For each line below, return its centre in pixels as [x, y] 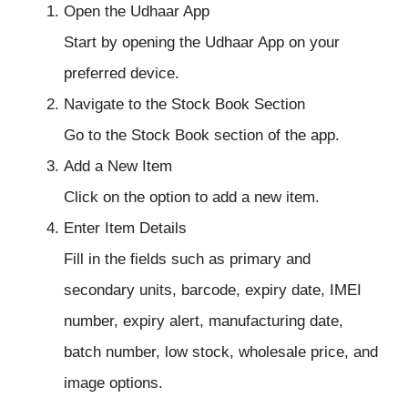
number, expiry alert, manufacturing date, [204, 321]
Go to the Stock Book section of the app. [202, 136]
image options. [113, 383]
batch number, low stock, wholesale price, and [221, 352]
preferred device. [122, 74]
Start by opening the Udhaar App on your [202, 43]
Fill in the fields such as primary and [187, 260]
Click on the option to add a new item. [192, 198]
